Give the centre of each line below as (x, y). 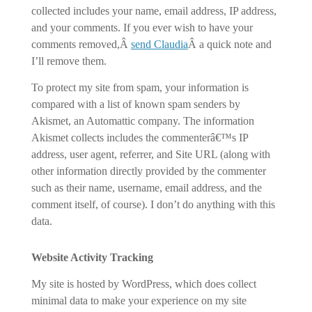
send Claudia (159, 44)
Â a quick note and (229, 44)
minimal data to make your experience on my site (139, 301)
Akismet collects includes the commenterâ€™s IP (139, 138)
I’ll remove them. (69, 61)
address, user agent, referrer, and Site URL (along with (150, 154)
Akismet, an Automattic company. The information (142, 121)
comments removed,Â (81, 44)
